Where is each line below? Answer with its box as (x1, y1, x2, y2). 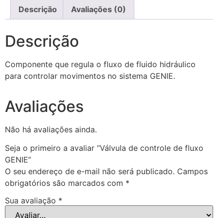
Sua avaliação (5, 195, 58, 205)
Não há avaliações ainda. (5, 124, 97, 134)
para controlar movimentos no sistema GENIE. (5, 71, 175, 81)
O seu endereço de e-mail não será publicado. (5, 166, 175, 176)
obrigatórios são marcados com (5, 178, 126, 188)
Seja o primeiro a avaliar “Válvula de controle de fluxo (5, 143, 203, 153)
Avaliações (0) (71, 4, 126, 14)
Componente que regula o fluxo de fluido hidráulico (5, 59, 196, 69)
